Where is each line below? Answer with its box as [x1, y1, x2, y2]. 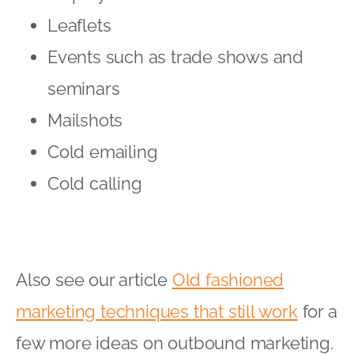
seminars [47, 77, 120, 99]
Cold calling [47, 172, 142, 194]
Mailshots [47, 109, 123, 130]
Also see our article [16, 269, 172, 290]
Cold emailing [47, 141, 158, 162]
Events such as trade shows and [47, 46, 303, 67]
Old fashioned [171, 269, 284, 290]
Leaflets [47, 14, 111, 36]
